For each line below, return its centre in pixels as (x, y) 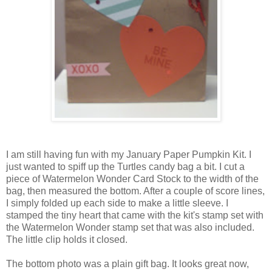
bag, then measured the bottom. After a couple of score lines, (135, 191)
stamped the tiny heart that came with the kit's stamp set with (135, 215)
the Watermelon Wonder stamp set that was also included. (130, 227)
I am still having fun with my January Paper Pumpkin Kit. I (129, 154)
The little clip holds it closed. (67, 239)
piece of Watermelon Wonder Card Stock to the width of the (132, 178)
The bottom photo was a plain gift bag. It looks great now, (127, 263)
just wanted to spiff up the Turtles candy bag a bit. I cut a (125, 166)
